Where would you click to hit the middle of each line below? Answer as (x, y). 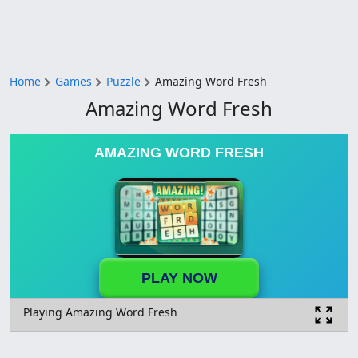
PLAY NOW (179, 278)
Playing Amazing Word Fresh (100, 312)
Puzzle (123, 81)
